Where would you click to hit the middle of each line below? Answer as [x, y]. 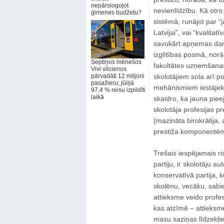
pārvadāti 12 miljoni [117, 76]
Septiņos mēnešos [116, 62]
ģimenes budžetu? [116, 12]
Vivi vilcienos [108, 69]
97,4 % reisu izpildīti [118, 90]
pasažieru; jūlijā [112, 83]
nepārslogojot [109, 5]
